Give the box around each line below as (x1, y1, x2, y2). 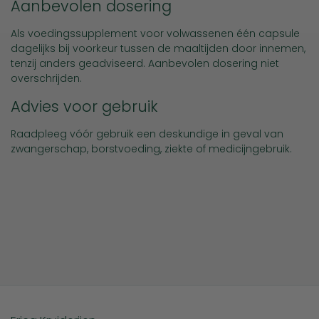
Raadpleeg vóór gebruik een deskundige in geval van (11, 127, 283, 141)
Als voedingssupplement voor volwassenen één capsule (11, 26, 300, 41)
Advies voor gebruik (11, 96, 157, 117)
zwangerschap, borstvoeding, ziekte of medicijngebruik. (11, 142, 292, 156)
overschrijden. (11, 71, 82, 85)
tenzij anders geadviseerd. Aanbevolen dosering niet (11, 56, 279, 70)
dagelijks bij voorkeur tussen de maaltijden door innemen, (11, 41, 305, 56)
